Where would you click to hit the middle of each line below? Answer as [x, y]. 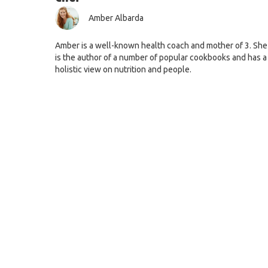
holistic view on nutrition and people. [124, 70]
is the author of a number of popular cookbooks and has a [161, 58]
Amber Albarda [116, 18]
